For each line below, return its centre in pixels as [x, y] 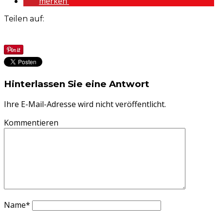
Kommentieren [31, 122]
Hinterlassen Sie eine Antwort [77, 84]
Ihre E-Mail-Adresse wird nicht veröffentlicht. [85, 104]
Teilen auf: [24, 19]
